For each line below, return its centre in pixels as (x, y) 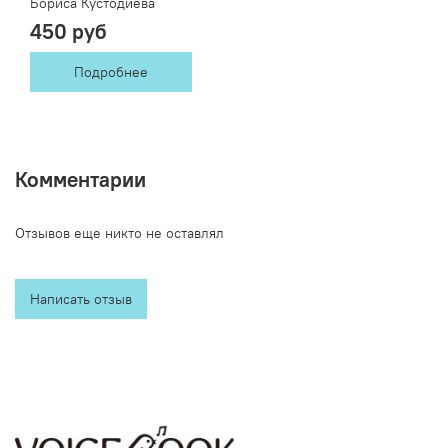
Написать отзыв (81, 298)
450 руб (68, 32)
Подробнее (110, 72)
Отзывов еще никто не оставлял (119, 232)
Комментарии (80, 179)
